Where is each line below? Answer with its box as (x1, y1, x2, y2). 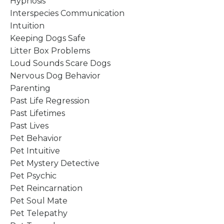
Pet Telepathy (10, 208, 67, 218)
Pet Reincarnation (10, 183, 82, 193)
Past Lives (10, 120, 48, 130)
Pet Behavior (10, 133, 62, 143)
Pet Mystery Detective (10, 158, 99, 168)
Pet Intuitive (10, 145, 60, 155)
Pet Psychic (10, 170, 56, 180)
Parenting (10, 83, 50, 93)
